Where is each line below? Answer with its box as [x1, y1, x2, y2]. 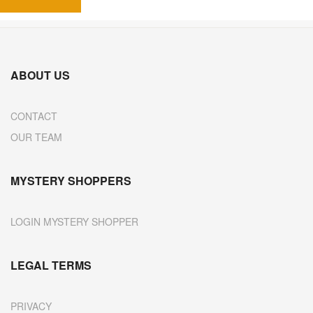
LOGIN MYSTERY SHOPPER [10, 214, 138, 228]
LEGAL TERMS [10, 256, 92, 273]
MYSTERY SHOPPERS [10, 172, 131, 189]
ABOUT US [10, 66, 70, 83]
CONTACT [10, 108, 57, 123]
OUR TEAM [10, 129, 62, 144]
